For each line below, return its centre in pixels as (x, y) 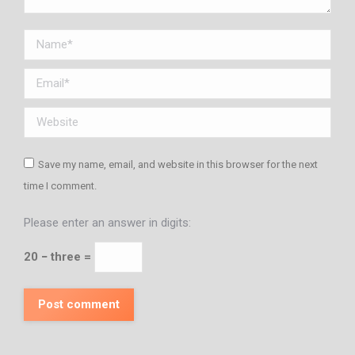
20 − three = (59, 257)
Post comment (79, 304)
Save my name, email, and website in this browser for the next (178, 164)
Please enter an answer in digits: (107, 223)
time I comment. (60, 186)
